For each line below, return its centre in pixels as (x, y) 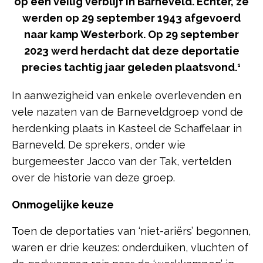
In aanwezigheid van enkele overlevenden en (127, 95)
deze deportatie (195, 50)
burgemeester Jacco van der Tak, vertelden (122, 161)
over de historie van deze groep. (93, 177)
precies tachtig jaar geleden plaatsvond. (129, 67)
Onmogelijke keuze (63, 204)
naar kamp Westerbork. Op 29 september (131, 34)
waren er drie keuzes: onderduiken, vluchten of (130, 247)
